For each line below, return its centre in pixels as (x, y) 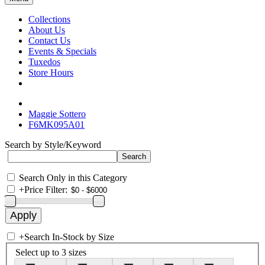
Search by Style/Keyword (53, 145)
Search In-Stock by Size (69, 237)
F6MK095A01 (56, 125)
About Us (47, 30)
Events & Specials (62, 51)
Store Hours (51, 72)
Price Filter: (46, 190)
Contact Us (49, 41)
